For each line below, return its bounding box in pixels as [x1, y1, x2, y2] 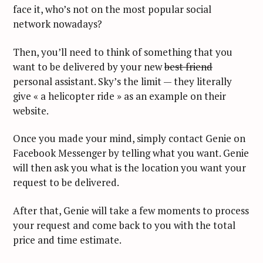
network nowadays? [13, 16, 102, 31]
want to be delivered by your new [13, 59, 164, 73]
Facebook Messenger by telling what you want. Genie [13, 146, 249, 160]
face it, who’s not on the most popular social [13, 2, 211, 16]
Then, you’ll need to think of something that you [13, 45, 232, 59]
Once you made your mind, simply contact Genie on [13, 131, 245, 146]
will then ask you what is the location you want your [13, 161, 246, 175]
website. [13, 103, 49, 117]
